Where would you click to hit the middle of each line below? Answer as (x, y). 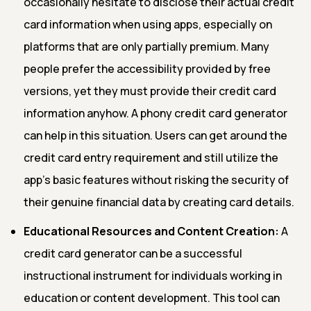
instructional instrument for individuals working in (153, 275)
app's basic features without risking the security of (156, 179)
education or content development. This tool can (152, 297)
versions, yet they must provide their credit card (150, 91)
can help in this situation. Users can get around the (155, 135)
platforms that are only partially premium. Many (146, 46)
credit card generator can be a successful (133, 253)
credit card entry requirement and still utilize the (151, 157)
